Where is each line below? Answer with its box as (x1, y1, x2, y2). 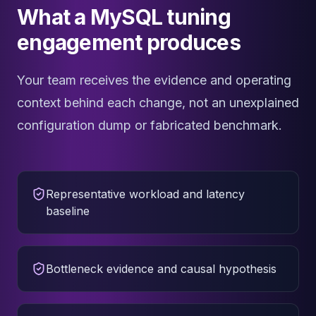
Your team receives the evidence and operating (17, 73, 291, 87)
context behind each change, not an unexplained (17, 95, 299, 110)
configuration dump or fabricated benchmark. (17, 118, 282, 133)
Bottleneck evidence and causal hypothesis (46, 262, 276, 276)
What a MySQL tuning (17, 4, 231, 30)
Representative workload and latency (46, 187, 245, 201)
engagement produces (17, 30, 241, 55)
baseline (46, 204, 90, 218)
